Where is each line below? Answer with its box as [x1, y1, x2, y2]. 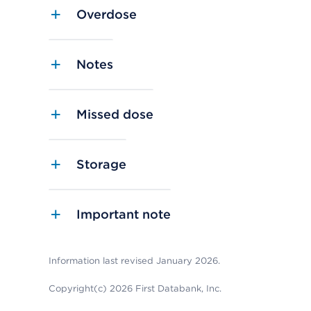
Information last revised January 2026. [49, 255, 220, 267]
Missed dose [76, 107, 153, 122]
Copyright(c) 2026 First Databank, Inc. [49, 283, 221, 294]
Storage [76, 157, 126, 172]
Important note [76, 207, 171, 222]
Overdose [76, 7, 137, 22]
